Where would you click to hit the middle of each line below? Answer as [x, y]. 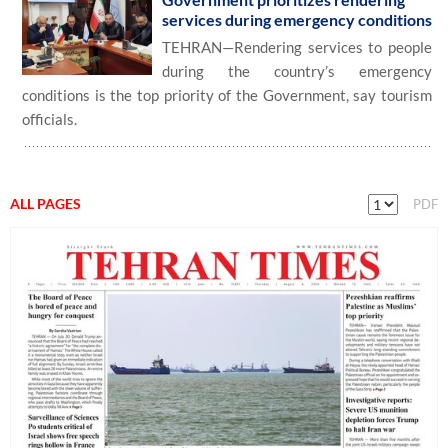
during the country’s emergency [297, 71]
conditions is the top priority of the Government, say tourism [227, 95]
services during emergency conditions [297, 19]
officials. [49, 119]
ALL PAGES [45, 203]
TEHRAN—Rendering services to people [297, 47]
